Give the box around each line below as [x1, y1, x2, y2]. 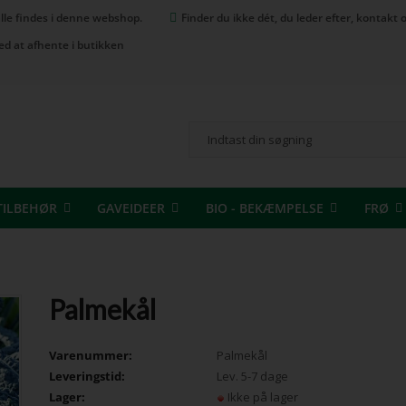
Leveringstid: [49, 368, 125, 385]
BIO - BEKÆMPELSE [206, 198, 324, 217]
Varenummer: [49, 347, 132, 364]
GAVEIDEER [97, 198, 166, 217]
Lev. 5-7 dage [217, 368, 288, 385]
